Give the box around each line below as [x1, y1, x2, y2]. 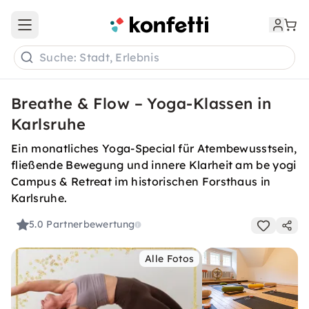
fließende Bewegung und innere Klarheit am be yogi [11, 158, 297, 172]
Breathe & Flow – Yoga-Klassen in [11, 94, 272, 113]
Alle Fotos [145, 252, 195, 265]
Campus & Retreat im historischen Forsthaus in [11, 175, 271, 188]
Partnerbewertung [46, 218, 135, 231]
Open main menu [23, 24, 106, 37]
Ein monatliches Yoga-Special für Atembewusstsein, [11, 141, 297, 155]
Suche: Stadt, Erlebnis [39, 50, 160, 65]
